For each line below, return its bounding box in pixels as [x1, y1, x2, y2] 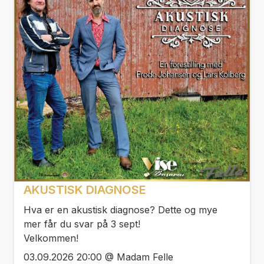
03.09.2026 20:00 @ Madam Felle [24, 250, 173, 263]
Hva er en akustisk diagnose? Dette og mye [24, 203, 217, 216]
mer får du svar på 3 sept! [24, 217, 140, 230]
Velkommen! [24, 232, 78, 244]
